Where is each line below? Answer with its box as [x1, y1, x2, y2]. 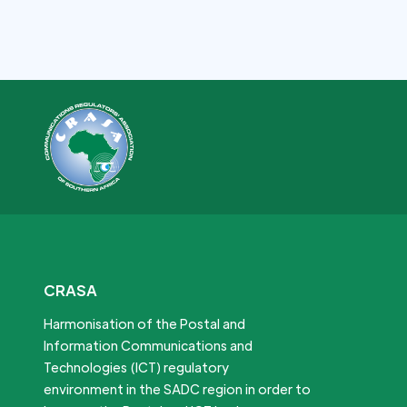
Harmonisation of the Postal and [44, 314, 245, 332]
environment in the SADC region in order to [44, 380, 311, 397]
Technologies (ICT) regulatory [44, 358, 229, 375]
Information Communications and [44, 336, 253, 353]
